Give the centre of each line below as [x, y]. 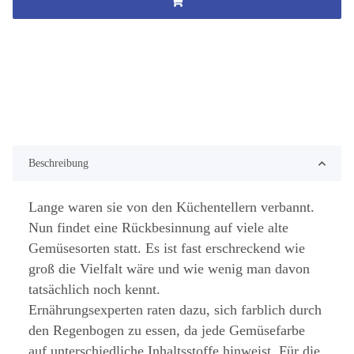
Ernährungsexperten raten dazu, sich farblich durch [175, 310]
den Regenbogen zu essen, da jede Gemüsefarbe [167, 331]
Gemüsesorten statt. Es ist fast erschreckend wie [167, 249]
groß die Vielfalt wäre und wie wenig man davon [169, 269]
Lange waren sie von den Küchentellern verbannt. [171, 207]
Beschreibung [58, 164]
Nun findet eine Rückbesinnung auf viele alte [158, 228]
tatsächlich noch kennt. [94, 290]
